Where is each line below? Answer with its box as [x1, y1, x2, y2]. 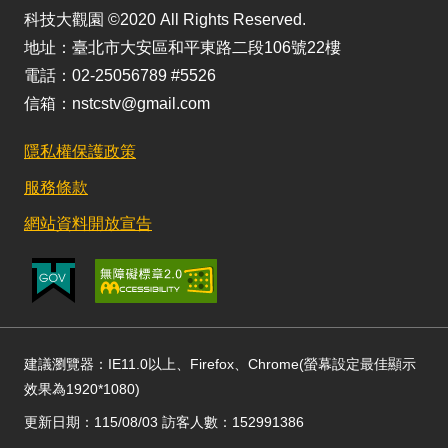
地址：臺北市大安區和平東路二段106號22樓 [24, 39, 341, 56]
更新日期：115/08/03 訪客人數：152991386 [24, 414, 304, 430]
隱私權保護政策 [24, 143, 136, 160]
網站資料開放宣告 [24, 215, 152, 232]
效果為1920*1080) [24, 381, 140, 397]
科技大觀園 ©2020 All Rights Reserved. [24, 11, 306, 28]
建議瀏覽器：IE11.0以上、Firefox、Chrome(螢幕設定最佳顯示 [24, 356, 416, 372]
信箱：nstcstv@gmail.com [24, 95, 210, 112]
